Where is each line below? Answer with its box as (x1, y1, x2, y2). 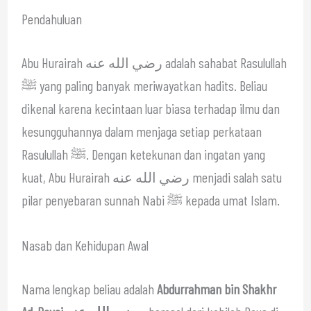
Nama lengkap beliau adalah (21, 280, 157, 297)
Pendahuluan (21, 10, 82, 27)
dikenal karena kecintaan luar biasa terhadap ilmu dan (21, 99, 280, 117)
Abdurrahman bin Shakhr (156, 280, 276, 297)
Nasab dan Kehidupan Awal (21, 236, 149, 253)
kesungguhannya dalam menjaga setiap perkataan (21, 122, 262, 140)
